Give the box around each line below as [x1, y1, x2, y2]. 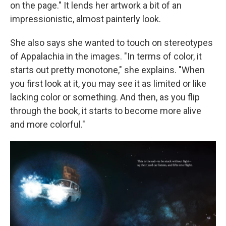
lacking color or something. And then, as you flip [10, 91, 200, 102]
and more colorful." [10, 119, 85, 130]
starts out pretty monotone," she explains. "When [10, 64, 205, 75]
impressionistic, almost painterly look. [10, 13, 161, 24]
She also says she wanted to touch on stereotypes [10, 37, 213, 48]
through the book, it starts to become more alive [10, 105, 201, 116]
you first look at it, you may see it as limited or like [10, 78, 206, 89]
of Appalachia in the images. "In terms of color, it [10, 50, 202, 62]
